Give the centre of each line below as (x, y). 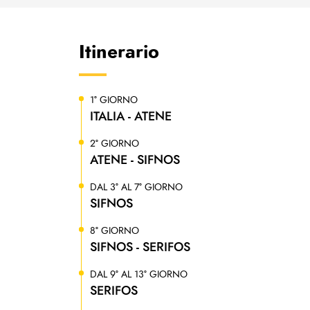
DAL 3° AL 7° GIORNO (136, 188)
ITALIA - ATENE (131, 117)
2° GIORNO (115, 144)
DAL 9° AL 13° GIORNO (139, 275)
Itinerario (119, 52)
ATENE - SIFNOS (135, 160)
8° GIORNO (115, 231)
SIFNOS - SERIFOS (140, 247)
